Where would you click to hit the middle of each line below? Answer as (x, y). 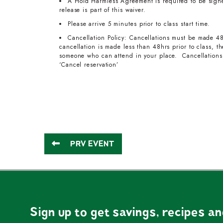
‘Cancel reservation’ (89, 65)
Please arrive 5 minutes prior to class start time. (139, 24)
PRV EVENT (92, 144)
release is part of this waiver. (103, 10)
